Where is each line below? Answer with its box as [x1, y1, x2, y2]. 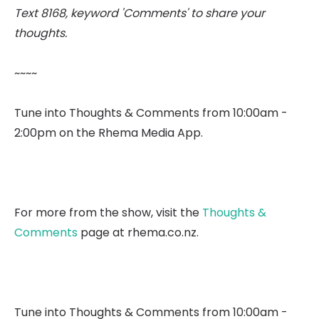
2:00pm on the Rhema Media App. [14, 125, 203, 141]
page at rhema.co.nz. [78, 224, 199, 241]
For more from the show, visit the [14, 204, 202, 221]
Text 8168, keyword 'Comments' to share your [14, 5, 265, 21]
